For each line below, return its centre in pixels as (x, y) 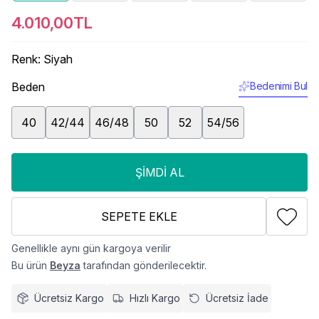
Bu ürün (31, 265)
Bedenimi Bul (279, 85)
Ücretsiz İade (237, 298)
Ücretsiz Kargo (69, 298)
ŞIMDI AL (159, 172)
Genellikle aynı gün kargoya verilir (91, 248)
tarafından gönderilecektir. (143, 265)
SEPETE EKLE (139, 216)
